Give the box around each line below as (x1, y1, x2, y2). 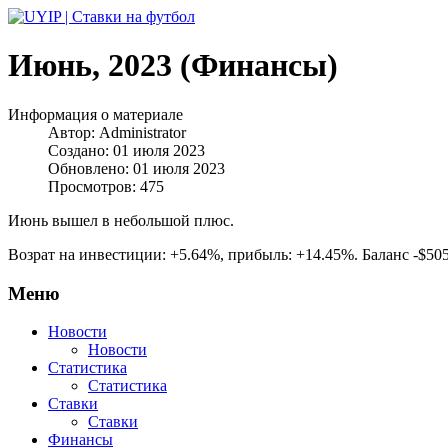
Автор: (48, 123, 99, 141)
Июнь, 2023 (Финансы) (8, 47, 338, 84)
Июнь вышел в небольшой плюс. (8, 211, 234, 229)
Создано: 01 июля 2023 (48, 141, 205, 159)
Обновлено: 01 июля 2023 (48, 159, 225, 177)
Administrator (99, 123, 186, 141)
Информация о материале (8, 105, 183, 123)
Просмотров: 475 (48, 177, 164, 195)
